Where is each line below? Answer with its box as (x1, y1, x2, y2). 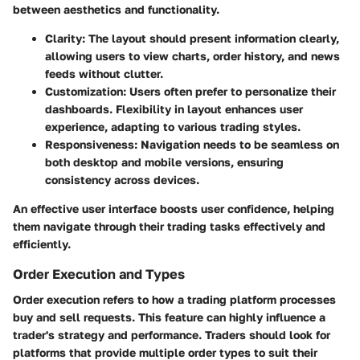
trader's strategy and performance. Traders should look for (13, 328, 330, 342)
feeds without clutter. (45, 66, 163, 80)
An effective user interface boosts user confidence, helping (13, 201, 334, 215)
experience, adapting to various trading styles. (45, 119, 301, 133)
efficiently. (13, 236, 71, 251)
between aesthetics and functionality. (13, 2, 219, 16)
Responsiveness (45, 137, 134, 151)
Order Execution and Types (13, 265, 185, 282)
